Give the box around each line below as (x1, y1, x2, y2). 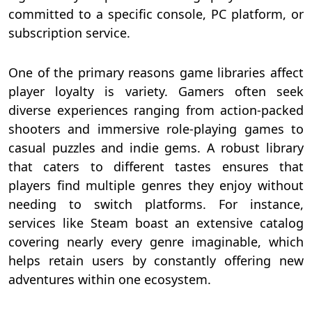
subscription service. (8, 24, 130, 41)
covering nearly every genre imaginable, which (8, 233, 304, 250)
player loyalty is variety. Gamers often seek (8, 82, 304, 100)
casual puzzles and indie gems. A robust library (8, 139, 304, 156)
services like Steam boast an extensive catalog (8, 214, 304, 231)
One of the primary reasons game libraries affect (8, 63, 304, 81)
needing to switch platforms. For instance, (8, 195, 304, 212)
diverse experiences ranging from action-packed (8, 101, 304, 118)
